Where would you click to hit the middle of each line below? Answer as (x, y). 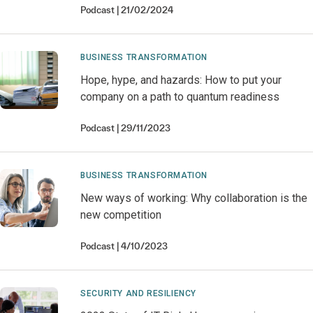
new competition (121, 215)
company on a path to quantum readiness (180, 97)
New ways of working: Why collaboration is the (194, 198)
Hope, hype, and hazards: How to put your (181, 80)
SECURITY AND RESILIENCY (138, 293)
